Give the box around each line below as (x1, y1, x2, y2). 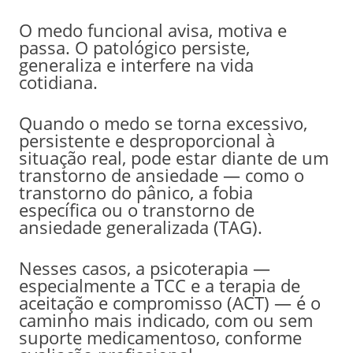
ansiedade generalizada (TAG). (18, 214, 262, 239)
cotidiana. (18, 69, 98, 94)
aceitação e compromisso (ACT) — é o (18, 290, 321, 314)
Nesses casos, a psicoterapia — (18, 255, 270, 280)
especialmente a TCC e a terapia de (18, 273, 300, 297)
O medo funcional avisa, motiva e (18, 17, 287, 42)
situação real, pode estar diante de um (18, 145, 329, 169)
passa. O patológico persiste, (18, 35, 250, 59)
